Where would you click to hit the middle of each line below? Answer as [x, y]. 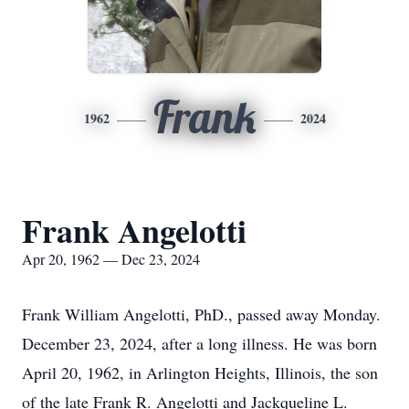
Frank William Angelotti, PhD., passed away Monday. [201, 314]
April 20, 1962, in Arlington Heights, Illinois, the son [200, 372]
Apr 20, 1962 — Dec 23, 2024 [111, 259]
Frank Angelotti [134, 230]
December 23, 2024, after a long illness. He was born [199, 343]
